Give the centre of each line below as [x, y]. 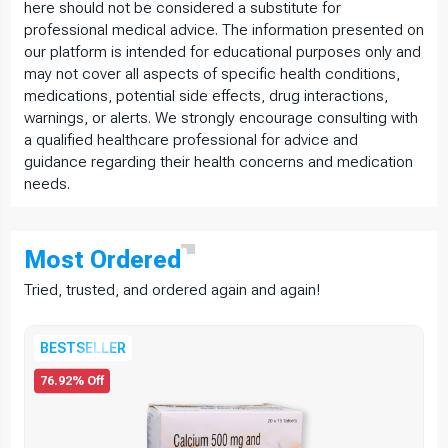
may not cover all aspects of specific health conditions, [212, 73]
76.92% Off [72, 381]
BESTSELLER [83, 348]
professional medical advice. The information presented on [224, 29]
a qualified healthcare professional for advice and [191, 139]
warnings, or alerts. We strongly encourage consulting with [221, 117]
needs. [47, 183]
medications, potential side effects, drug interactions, [206, 95]
